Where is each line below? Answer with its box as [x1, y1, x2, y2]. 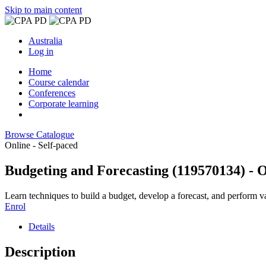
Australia [28, 36, 62, 46]
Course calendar [28, 77, 89, 87]
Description [5, 243, 75, 259]
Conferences [28, 88, 75, 98]
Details [28, 221, 55, 232]
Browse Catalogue [5, 129, 74, 140]
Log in [28, 46, 53, 56]
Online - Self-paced [5, 140, 78, 150]
